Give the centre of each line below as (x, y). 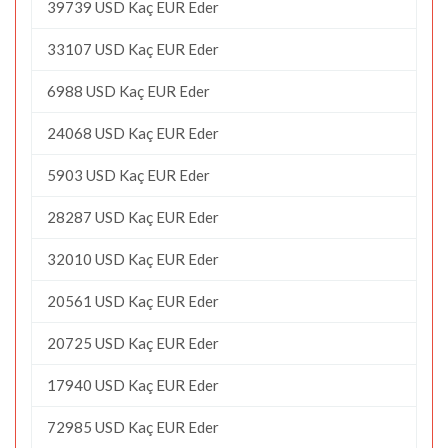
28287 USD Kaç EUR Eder (133, 216)
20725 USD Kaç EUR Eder (133, 342)
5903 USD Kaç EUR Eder (128, 174)
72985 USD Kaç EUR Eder (133, 426)
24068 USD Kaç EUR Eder (133, 132)
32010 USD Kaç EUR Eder (133, 258)
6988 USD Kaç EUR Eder (128, 90)
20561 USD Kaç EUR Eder (133, 300)
